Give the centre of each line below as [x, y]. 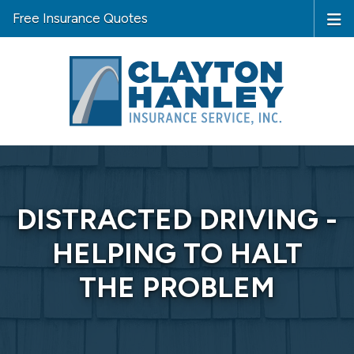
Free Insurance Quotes [80, 18]
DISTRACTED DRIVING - [177, 219]
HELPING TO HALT [177, 253]
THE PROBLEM [177, 287]
